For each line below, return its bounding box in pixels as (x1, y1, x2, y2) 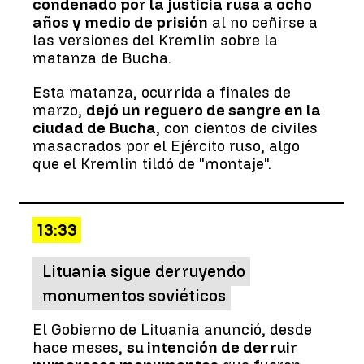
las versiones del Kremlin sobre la (32, 30, 278, 50)
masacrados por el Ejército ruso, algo (32, 136, 300, 155)
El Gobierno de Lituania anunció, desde (32, 319, 312, 339)
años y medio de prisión (32, 12, 208, 32)
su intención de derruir (127, 337, 297, 357)
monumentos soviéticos (42, 285, 226, 305)
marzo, (32, 100, 86, 119)
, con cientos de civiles (156, 118, 318, 137)
